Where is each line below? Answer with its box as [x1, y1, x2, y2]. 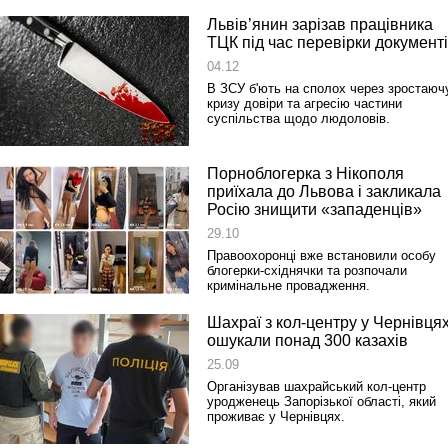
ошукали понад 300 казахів [207, 332, 408, 349]
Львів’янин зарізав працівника [207, 16, 433, 33]
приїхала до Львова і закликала [207, 183, 441, 200]
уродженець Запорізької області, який [207, 394, 436, 409]
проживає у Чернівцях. [207, 409, 345, 424]
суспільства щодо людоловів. [207, 111, 390, 126]
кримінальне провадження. [207, 278, 370, 293]
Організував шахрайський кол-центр [207, 379, 426, 394]
